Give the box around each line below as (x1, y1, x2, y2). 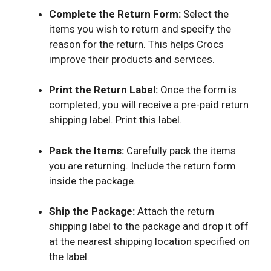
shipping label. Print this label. (49, 114, 182, 126)
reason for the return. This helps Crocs (49, 38, 224, 50)
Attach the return (135, 205, 214, 218)
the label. (49, 250, 90, 263)
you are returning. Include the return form (49, 159, 236, 172)
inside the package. (49, 174, 136, 187)
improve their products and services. (49, 53, 215, 65)
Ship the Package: (49, 205, 135, 218)
